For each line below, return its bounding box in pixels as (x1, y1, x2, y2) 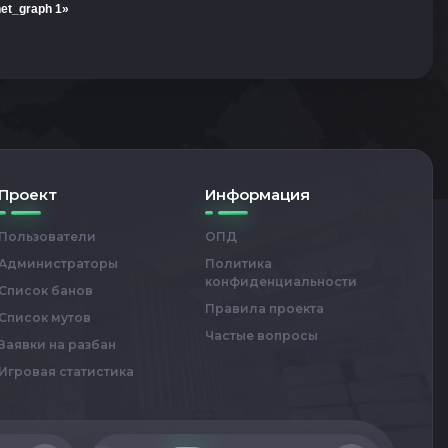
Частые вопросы (205, 328, 318, 343)
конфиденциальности (205, 274, 357, 289)
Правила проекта (205, 301, 324, 316)
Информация (205, 185, 310, 204)
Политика (205, 256, 272, 271)
